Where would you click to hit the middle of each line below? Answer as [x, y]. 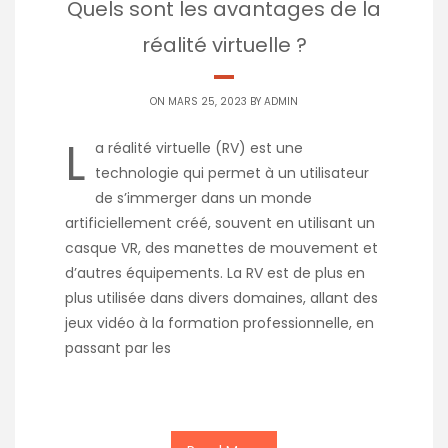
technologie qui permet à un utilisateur [232, 173]
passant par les [118, 348]
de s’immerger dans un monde [203, 198]
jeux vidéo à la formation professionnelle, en [219, 323]
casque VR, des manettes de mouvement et [221, 248]
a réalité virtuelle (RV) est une [199, 148]
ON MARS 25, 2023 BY [207, 102]
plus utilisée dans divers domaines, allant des [221, 298]
